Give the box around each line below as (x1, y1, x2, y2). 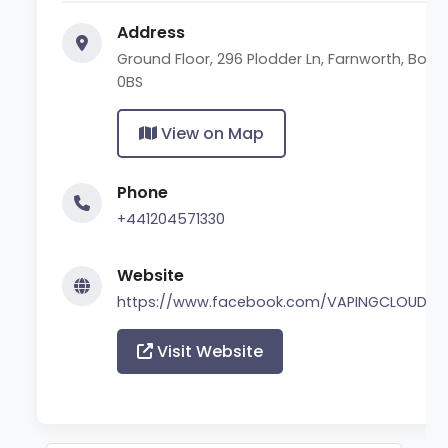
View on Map (157, 121, 265, 145)
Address (117, 20, 186, 44)
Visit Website (153, 339, 264, 363)
